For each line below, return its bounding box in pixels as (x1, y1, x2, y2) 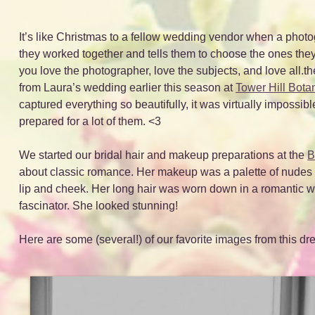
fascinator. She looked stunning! (19, 199, 179, 212)
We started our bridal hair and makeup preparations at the (19, 148, 308, 161)
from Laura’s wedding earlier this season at (19, 81, 236, 94)
